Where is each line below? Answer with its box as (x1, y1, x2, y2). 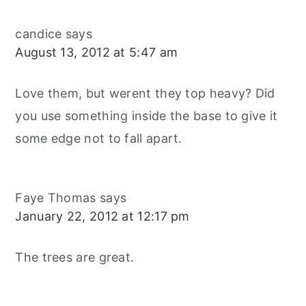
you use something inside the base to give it (15, 109, 278, 124)
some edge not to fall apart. (15, 131, 182, 146)
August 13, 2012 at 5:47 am (15, 45, 178, 60)
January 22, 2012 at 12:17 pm (15, 209, 190, 224)
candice (15, 27, 62, 42)
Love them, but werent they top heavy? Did (15, 86, 275, 101)
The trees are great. (15, 250, 135, 265)
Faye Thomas (15, 191, 96, 206)
